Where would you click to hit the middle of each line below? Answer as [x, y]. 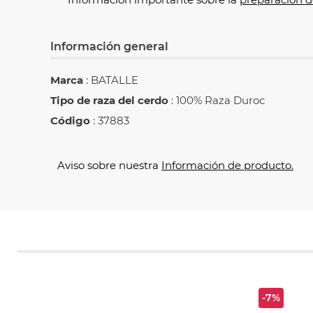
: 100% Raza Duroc [217, 101]
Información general [109, 47]
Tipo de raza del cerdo [109, 101]
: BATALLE [111, 80]
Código [70, 121]
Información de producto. [227, 166]
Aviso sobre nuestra [108, 166]
